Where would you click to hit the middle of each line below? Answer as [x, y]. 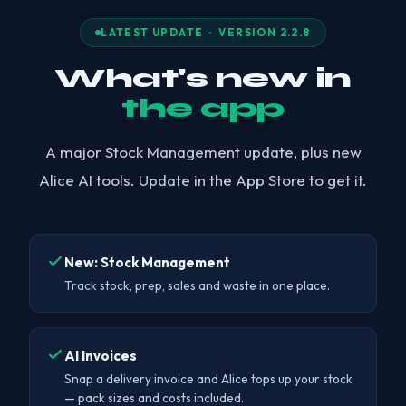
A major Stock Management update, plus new [203, 152]
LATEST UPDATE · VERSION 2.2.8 [206, 33]
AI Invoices [101, 356]
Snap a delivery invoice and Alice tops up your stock [208, 379]
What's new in [203, 78]
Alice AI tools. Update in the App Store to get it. [203, 180]
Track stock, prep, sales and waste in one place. [197, 286]
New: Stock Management [147, 263]
